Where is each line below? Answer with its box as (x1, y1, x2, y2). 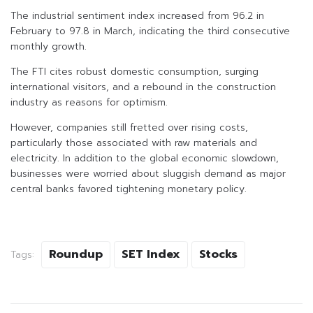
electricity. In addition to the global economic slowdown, (10, 151, 279, 166)
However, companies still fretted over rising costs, (10, 120, 248, 136)
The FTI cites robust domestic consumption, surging (10, 64, 259, 80)
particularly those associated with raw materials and (10, 136, 257, 151)
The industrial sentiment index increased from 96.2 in (10, 8, 264, 24)
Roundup (49, 246, 103, 263)
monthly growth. (10, 39, 87, 54)
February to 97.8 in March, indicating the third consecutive (10, 24, 290, 39)
